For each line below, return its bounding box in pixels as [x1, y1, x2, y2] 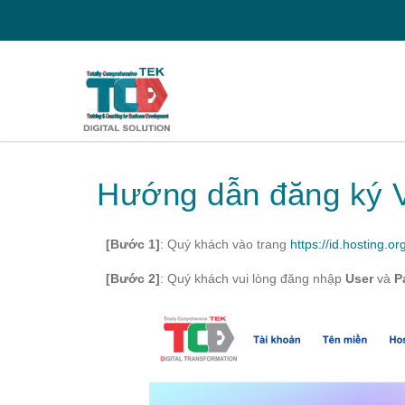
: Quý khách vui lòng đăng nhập [160, 271, 345, 286]
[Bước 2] [106, 271, 160, 286]
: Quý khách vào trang [160, 237, 290, 251]
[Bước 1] [106, 237, 160, 251]
